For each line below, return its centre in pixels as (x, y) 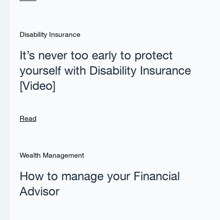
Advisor (40, 192)
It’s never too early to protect (96, 56)
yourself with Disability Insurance (105, 71)
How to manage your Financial (100, 177)
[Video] (38, 87)
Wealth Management (52, 156)
